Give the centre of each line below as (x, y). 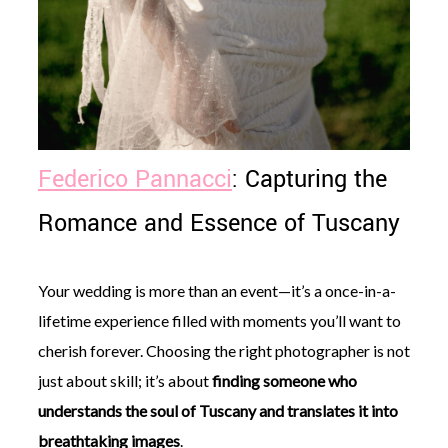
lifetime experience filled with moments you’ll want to (219, 321)
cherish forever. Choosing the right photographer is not (223, 351)
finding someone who (284, 381)
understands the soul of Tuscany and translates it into (217, 411)
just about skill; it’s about (124, 381)
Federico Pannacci (134, 180)
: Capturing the (309, 180)
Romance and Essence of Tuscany (218, 224)
